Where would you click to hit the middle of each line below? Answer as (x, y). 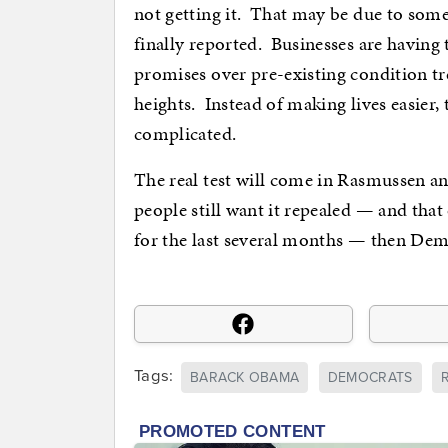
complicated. (185, 134)
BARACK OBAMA (245, 377)
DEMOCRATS (370, 377)
